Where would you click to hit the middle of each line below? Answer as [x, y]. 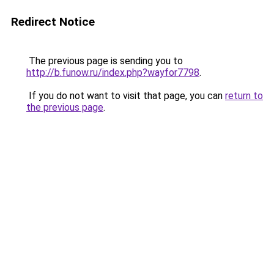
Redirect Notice [53, 22]
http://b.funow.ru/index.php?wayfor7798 [113, 72]
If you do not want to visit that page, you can [126, 96]
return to [244, 96]
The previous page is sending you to [105, 61]
